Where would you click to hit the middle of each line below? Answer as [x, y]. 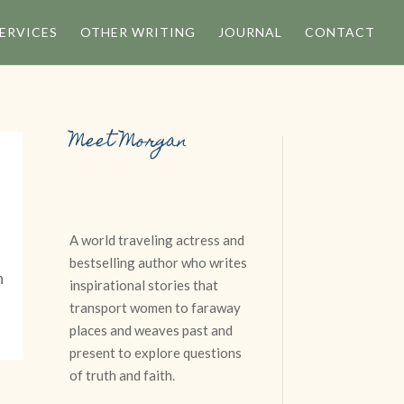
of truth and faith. [123, 375]
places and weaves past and [151, 330]
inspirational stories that [144, 285]
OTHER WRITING [138, 32]
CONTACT [340, 32]
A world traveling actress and [157, 240]
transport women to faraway [156, 308]
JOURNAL [250, 32]
